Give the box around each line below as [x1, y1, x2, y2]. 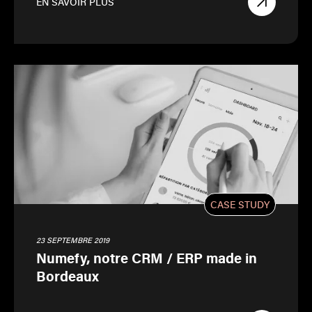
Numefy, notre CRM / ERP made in [36, 248, 257, 267]
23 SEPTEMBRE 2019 [36, 235, 109, 245]
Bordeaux [36, 266, 99, 286]
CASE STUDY [210, 197, 270, 211]
